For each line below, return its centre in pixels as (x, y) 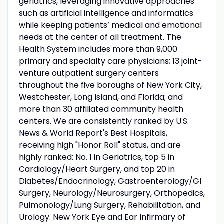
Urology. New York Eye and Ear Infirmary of (102, 217)
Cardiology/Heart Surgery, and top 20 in (97, 169)
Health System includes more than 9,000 (98, 49)
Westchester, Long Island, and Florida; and (101, 97)
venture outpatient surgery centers (89, 73)
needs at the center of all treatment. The (100, 37)
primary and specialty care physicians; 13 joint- (110, 61)
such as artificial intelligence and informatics (106, 13)
